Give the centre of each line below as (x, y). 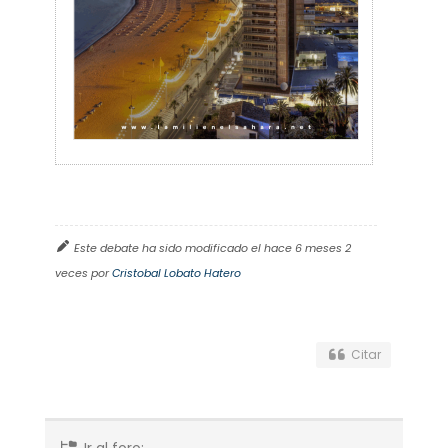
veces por (83, 273)
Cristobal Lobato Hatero (176, 273)
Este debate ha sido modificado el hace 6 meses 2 (212, 248)
